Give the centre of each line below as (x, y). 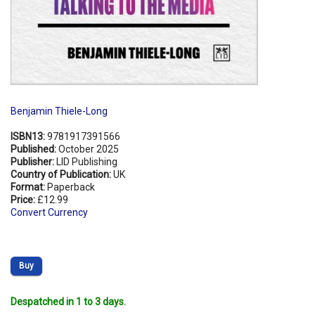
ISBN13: (29, 136)
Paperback (71, 187)
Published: (34, 149)
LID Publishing (87, 161)
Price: (24, 199)
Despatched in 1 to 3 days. (68, 301)
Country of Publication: (62, 174)
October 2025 (89, 149)
